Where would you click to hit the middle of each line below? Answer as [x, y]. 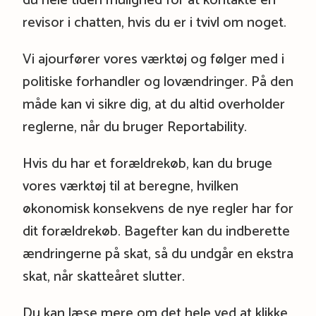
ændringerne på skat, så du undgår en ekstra [158, 254]
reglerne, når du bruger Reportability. [134, 127]
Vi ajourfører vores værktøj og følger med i [153, 59]
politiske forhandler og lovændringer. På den [158, 82]
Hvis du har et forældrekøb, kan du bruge [147, 164]
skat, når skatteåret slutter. [103, 276]
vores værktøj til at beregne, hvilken [130, 186]
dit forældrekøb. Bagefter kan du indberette [156, 231]
